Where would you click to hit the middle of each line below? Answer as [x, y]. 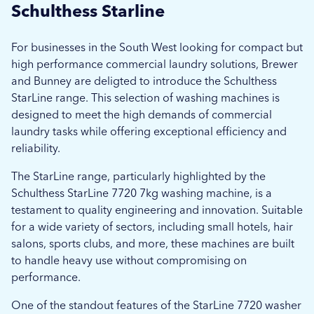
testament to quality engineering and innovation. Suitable [157, 210]
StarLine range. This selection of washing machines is [145, 98]
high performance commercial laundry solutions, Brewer [155, 64]
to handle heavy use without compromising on [129, 260]
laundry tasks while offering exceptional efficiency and [149, 131]
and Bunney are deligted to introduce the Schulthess [144, 81]
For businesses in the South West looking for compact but [157, 47]
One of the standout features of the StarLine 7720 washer [156, 305]
